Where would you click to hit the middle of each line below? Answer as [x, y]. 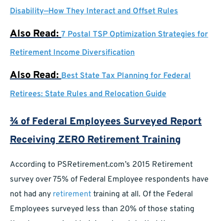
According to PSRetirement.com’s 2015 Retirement [101, 165]
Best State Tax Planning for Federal [126, 76]
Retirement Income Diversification [72, 53]
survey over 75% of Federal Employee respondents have [109, 180]
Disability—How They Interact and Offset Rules [94, 12]
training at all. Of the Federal [142, 195]
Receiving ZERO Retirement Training [95, 140]
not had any [31, 195]
